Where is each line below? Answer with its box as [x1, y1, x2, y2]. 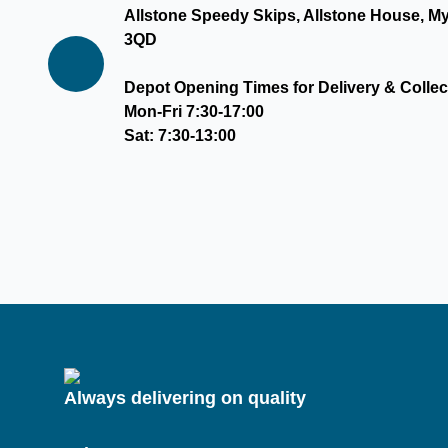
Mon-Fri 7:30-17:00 [124, 103, 264, 120]
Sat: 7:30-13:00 [124, 127, 236, 144]
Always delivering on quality [64, 388, 306, 408]
